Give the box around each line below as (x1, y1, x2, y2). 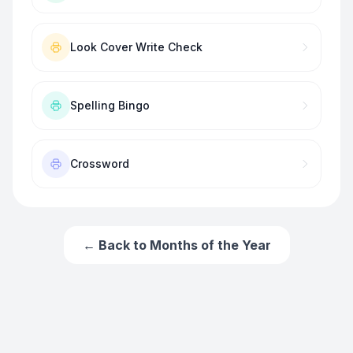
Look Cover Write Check (70, 40, 203, 54)
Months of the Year (149, 237, 271, 253)
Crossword (70, 157, 129, 170)
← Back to (82, 237, 150, 253)
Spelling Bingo (70, 98, 150, 112)
